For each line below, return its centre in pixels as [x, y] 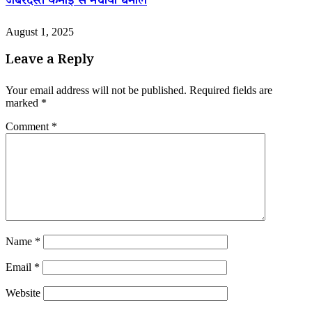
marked [23, 103]
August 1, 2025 [40, 32]
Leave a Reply [50, 61]
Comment [29, 127]
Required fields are [231, 91]
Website [23, 293]
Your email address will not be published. [96, 91]
